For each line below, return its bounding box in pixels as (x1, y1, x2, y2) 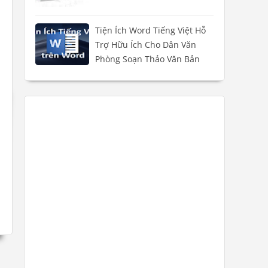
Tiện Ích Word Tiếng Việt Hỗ (95, 25, 206, 36)
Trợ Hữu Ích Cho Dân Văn (95, 39, 196, 51)
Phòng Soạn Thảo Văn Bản (95, 53, 200, 65)
